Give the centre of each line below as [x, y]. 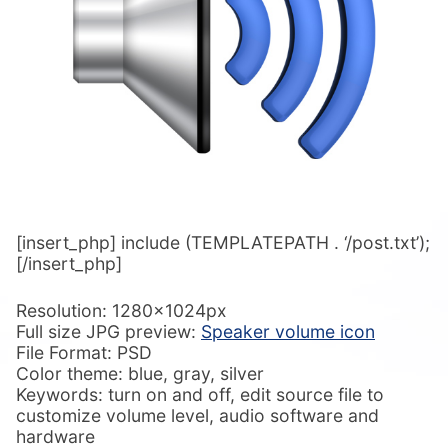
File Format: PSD [84, 352]
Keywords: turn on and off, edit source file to [200, 394]
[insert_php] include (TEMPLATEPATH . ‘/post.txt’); [223, 242]
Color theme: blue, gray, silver [140, 373]
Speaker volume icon [288, 331]
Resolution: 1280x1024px [121, 310]
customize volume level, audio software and [197, 415]
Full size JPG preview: [108, 331]
